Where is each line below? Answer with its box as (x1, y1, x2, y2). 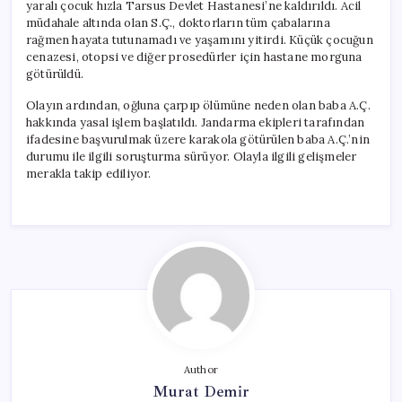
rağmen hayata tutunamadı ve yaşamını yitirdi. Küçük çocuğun (26, 31, 373, 48)
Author (183, 363, 219, 376)
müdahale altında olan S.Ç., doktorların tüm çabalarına (26, 14, 330, 31)
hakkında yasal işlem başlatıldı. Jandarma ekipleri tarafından (26, 114, 365, 130)
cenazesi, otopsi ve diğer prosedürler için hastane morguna (26, 48, 363, 65)
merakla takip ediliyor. (26, 165, 152, 181)
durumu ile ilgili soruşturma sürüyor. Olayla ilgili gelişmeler (26, 148, 357, 164)
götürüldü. (26, 66, 83, 82)
